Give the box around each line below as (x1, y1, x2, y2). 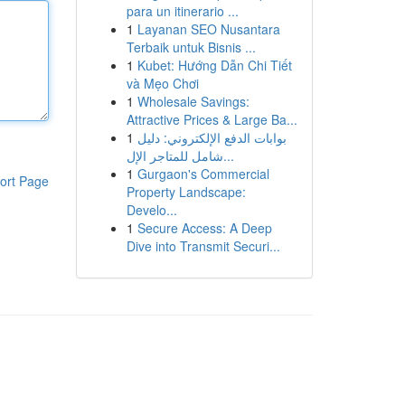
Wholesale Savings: (137, 92, 250, 110)
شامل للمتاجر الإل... (222, 146, 234, 165)
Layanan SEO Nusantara (137, 20, 280, 38)
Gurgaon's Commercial (137, 165, 269, 183)
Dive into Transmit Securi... (126, 237, 280, 255)
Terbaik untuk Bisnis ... (126, 38, 256, 56)
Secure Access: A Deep (137, 219, 272, 237)
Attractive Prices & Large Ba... (126, 110, 297, 128)
